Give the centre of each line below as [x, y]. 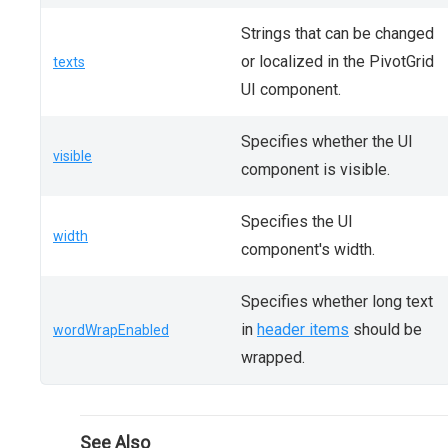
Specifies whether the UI [327, 141]
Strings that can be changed [337, 33]
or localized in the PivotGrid [337, 61]
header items [303, 329]
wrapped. [273, 357]
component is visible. [315, 169]
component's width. [308, 249]
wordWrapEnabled [111, 330]
